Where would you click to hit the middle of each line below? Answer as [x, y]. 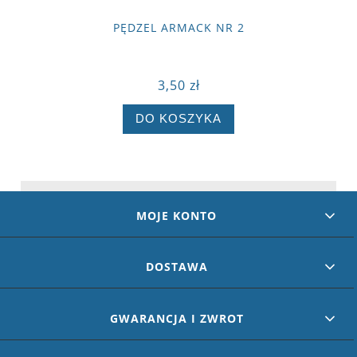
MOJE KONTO [177, 216]
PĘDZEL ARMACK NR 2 [178, 27]
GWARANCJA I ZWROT [177, 318]
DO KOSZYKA [178, 119]
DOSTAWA [177, 267]
